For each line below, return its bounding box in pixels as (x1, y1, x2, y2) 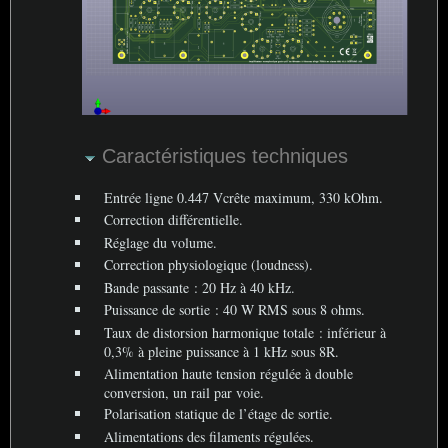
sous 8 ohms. (288, 300, 366, 320)
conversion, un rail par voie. (104, 382, 265, 402)
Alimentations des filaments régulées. (104, 426, 315, 446)
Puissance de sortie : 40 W (104, 300, 259, 320)
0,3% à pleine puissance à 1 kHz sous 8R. (104, 341, 340, 361)
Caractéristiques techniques (102, 144, 349, 167)
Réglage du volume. (104, 232, 218, 252)
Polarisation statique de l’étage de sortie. (104, 404, 334, 424)
